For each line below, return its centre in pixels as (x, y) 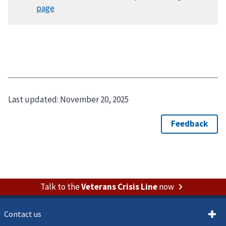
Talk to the (61, 186)
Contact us (23, 214)
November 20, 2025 (94, 99)
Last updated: (34, 99)
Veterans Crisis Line (119, 186)
